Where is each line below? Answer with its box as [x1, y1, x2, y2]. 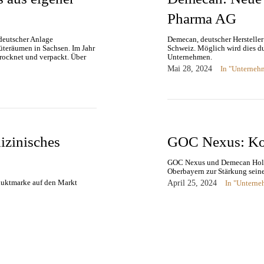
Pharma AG [167, 10, 236, 27]
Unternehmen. [167, 52, 212, 61]
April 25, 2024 [167, 178, 217, 187]
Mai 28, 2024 [167, 64, 212, 73]
